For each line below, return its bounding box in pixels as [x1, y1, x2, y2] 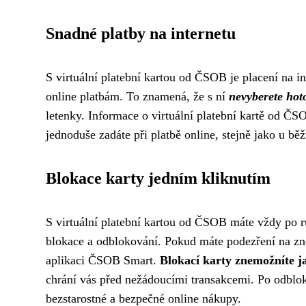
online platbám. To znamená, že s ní [46, 89, 229, 104]
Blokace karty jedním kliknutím [46, 169, 270, 188]
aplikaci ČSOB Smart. [46, 253, 160, 268]
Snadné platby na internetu [46, 25, 236, 43]
